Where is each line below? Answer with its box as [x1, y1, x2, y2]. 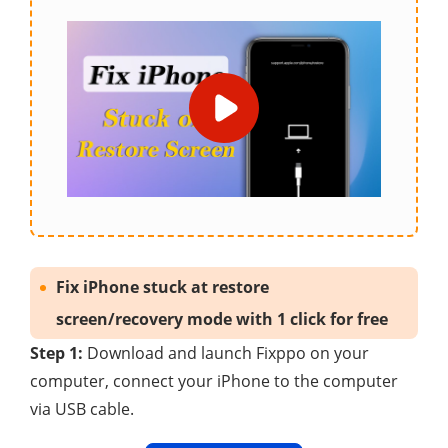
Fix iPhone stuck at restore [56, 276, 269, 299]
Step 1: [30, 342, 83, 365]
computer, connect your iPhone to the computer [30, 370, 398, 393]
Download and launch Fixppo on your [83, 342, 369, 365]
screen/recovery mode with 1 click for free [56, 308, 388, 331]
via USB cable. [30, 398, 134, 421]
